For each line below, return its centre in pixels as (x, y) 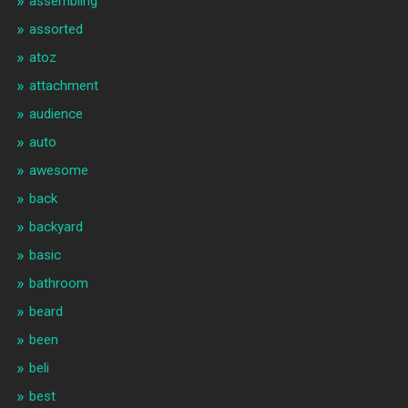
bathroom (58, 284)
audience (56, 114)
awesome (58, 171)
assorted (56, 30)
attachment (63, 86)
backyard (56, 227)
